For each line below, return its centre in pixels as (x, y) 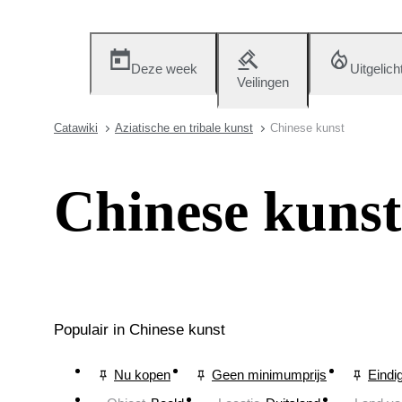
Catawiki (76, 128)
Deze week (164, 69)
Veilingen (263, 82)
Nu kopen (142, 375)
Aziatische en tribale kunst (184, 128)
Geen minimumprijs (269, 375)
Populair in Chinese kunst (140, 329)
